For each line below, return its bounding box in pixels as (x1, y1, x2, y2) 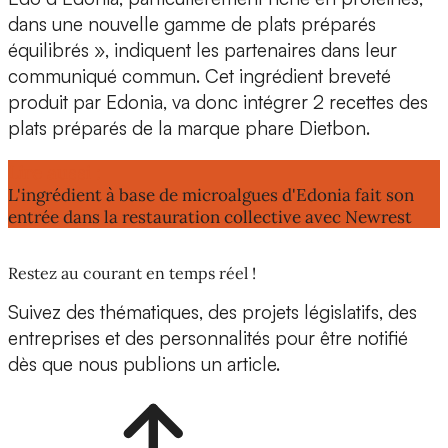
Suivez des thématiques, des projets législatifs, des (8, 299, 417, 324)
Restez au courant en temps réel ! (8, 262, 256, 283)
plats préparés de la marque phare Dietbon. (8, 115, 375, 140)
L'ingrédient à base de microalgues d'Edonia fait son (8, 183, 414, 206)
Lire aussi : (8, 159, 101, 184)
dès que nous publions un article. (8, 351, 280, 376)
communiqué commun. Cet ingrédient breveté (8, 63, 391, 88)
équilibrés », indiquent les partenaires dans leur (8, 37, 397, 62)
